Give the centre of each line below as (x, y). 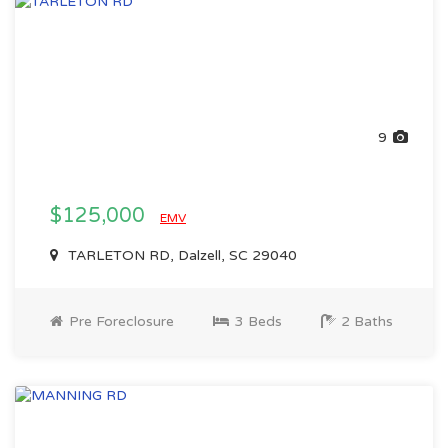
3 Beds (256, 321)
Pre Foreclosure (119, 321)
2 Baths (365, 321)
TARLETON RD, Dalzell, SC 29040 (180, 255)
